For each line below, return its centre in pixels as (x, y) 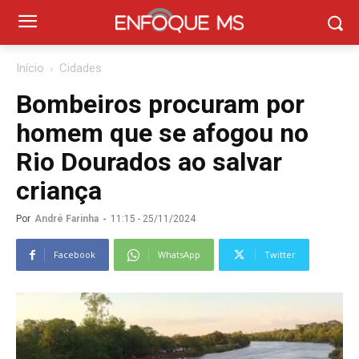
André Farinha (67, 219)
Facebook (75, 254)
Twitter (280, 254)
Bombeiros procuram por (160, 104)
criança (59, 191)
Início (30, 68)
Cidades (81, 68)
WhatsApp (179, 254)
